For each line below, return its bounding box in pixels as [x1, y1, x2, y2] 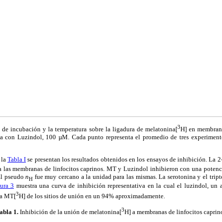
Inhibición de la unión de [18, 208, 89, 216]
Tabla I [7, 155, 26, 163]
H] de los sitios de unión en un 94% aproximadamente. [19, 192, 165, 200]
